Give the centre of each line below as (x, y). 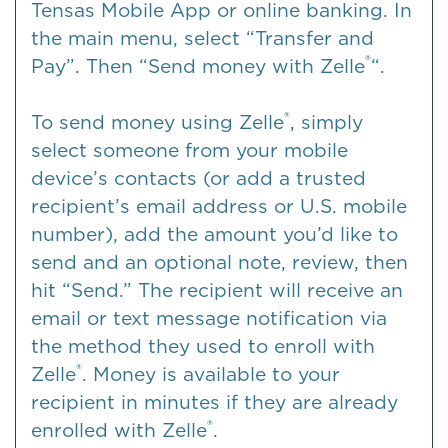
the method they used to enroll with (203, 347)
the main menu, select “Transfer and (202, 38)
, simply (326, 123)
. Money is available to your (211, 375)
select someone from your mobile (189, 151)
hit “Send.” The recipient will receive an (217, 291)
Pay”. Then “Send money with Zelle (198, 66)
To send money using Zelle (157, 123)
